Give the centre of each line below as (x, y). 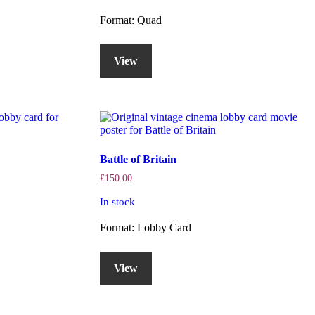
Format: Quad (130, 20)
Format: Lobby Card (145, 228)
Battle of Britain (138, 160)
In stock (117, 202)
